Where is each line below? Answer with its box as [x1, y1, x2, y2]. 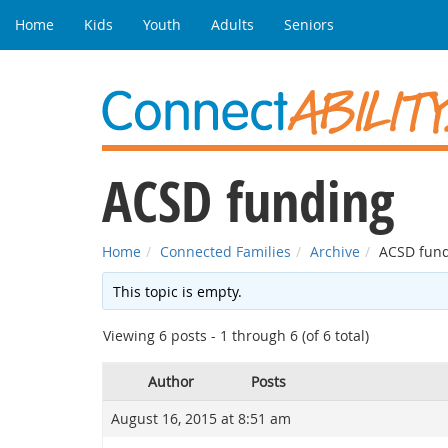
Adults [211, 15, 254, 34]
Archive [310, 242, 360, 261]
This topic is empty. [113, 282, 243, 301]
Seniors [284, 15, 334, 34]
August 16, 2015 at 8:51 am [111, 409, 291, 428]
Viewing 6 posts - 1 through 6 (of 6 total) [103, 326, 369, 345]
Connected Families [160, 242, 291, 261]
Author [148, 372, 194, 391]
